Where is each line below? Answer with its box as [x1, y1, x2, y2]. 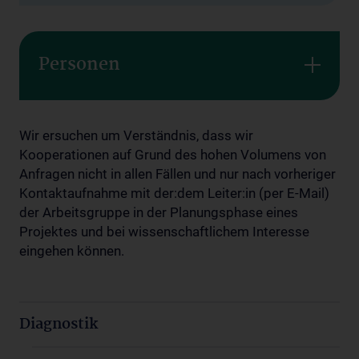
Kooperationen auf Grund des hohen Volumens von [19, 146, 326, 163]
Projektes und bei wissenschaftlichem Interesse [19, 223, 309, 240]
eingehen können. [19, 242, 124, 259]
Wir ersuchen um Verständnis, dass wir [19, 127, 253, 143]
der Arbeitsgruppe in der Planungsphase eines [19, 204, 298, 220]
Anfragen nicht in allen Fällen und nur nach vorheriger [19, 165, 336, 182]
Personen [38, 50, 120, 79]
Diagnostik [19, 312, 98, 337]
